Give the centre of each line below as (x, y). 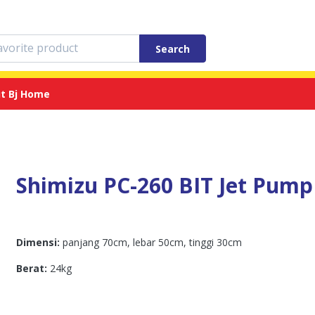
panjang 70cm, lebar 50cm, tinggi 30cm (151, 242)
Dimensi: (38, 242)
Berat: (32, 268)
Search (173, 49)
